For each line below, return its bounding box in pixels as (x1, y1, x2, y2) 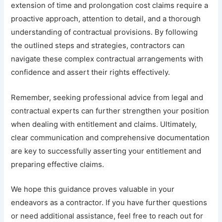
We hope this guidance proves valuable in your (11, 185, 175, 194)
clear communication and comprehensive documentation (11, 133, 210, 142)
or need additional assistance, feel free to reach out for (11, 212, 204, 221)
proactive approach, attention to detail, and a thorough (11, 14, 201, 23)
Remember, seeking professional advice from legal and (11, 93, 204, 102)
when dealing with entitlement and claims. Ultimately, (11, 119, 197, 129)
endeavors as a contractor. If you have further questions (11, 198, 208, 208)
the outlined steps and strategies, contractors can (11, 41, 185, 50)
